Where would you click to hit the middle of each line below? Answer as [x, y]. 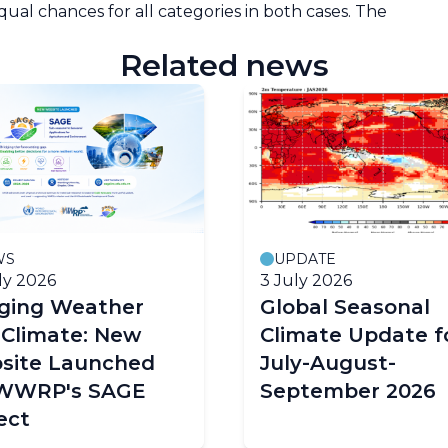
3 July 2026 [306, 280]
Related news [224, 65]
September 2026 [348, 390]
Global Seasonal [345, 306]
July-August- [328, 362]
